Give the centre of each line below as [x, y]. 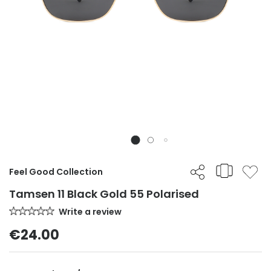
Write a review [90, 212]
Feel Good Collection [56, 172]
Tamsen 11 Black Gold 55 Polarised [104, 194]
